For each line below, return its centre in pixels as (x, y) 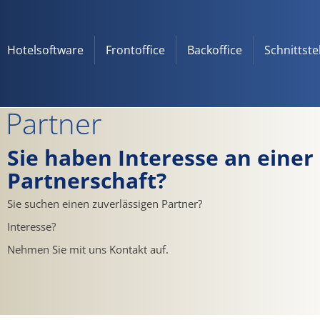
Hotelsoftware (45, 50)
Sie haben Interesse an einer (160, 158)
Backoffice (215, 50)
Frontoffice (135, 50)
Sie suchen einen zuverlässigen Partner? (105, 204)
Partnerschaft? (87, 181)
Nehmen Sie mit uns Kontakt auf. (88, 250)
